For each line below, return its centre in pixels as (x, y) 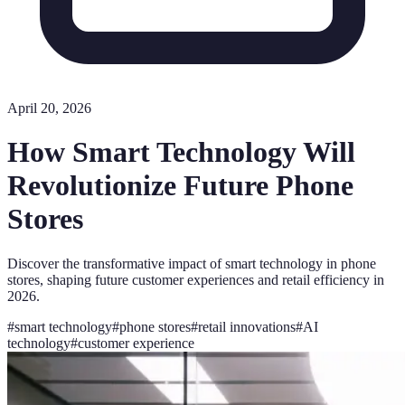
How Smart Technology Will (181, 152)
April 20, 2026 (49, 108)
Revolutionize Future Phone (180, 186)
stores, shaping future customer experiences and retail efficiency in (196, 279)
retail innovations (247, 326)
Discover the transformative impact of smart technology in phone (192, 263)
